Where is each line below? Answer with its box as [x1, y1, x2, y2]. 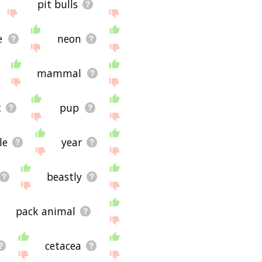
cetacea [44, 238, 81, 253]
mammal [37, 65, 82, 80]
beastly [46, 169, 82, 184]
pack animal [16, 204, 76, 218]
